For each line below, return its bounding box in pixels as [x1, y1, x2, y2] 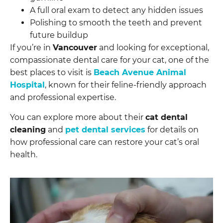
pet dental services [65, 124, 145, 134]
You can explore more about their [10, 112, 145, 122]
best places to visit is [10, 68, 94, 78]
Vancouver [53, 43, 97, 53]
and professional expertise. [10, 93, 116, 103]
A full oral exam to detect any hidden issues [30, 5, 203, 15]
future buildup [30, 30, 88, 40]
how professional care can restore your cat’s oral [10, 137, 199, 147]
